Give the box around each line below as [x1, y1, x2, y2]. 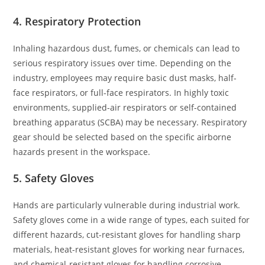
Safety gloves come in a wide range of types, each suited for [13, 214, 250, 225]
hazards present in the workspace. [13, 146, 151, 157]
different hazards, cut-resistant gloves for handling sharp [13, 228, 241, 240]
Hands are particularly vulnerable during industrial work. [13, 199, 241, 211]
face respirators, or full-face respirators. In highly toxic [13, 86, 230, 98]
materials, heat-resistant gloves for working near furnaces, [13, 243, 245, 255]
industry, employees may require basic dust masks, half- [13, 72, 237, 83]
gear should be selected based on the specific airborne [13, 131, 232, 143]
